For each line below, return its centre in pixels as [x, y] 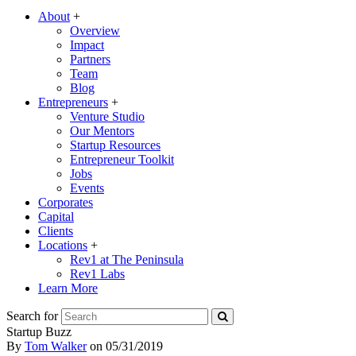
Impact [87, 45]
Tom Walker [56, 346]
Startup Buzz [39, 332]
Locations [63, 245]
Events [87, 188]
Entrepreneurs [73, 102]
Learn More [68, 288]
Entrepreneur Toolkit [122, 159]
